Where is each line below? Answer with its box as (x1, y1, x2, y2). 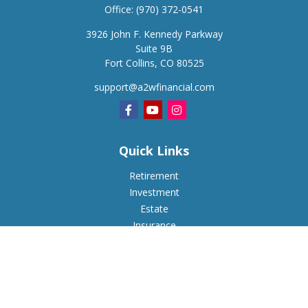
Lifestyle (135, 268, 173, 281)
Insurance (132, 219, 176, 232)
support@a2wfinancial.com (93, 80, 214, 93)
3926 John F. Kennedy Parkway (85, 27, 223, 41)
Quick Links (119, 142, 189, 159)
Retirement (129, 169, 179, 182)
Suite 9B (135, 42, 173, 55)
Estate (140, 202, 168, 215)
